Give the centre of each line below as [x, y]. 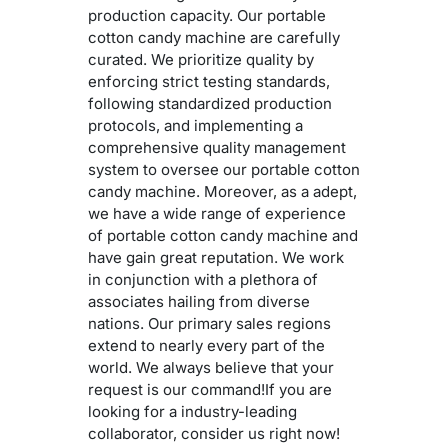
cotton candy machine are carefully [214, 38]
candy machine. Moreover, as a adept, [222, 192]
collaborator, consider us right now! [214, 434]
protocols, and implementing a [195, 126]
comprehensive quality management [217, 148]
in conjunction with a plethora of [203, 280]
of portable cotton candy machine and [223, 236]
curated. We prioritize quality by [201, 60]
